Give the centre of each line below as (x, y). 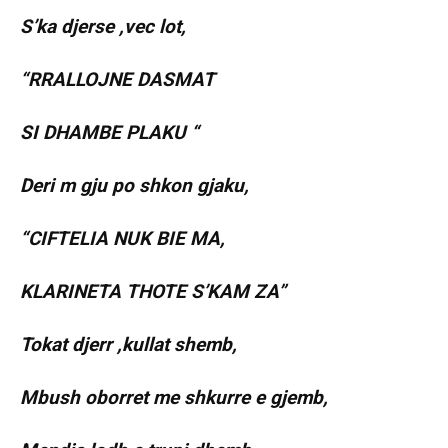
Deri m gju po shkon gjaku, (134, 186)
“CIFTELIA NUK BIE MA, (122, 239)
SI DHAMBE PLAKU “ (109, 133)
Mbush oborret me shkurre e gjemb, (174, 398)
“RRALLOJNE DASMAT (117, 80)
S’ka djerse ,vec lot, (103, 27)
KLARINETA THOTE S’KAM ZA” (153, 292)
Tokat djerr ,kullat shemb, (128, 345)
